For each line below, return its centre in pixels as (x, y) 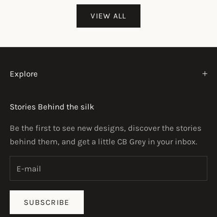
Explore (24, 74)
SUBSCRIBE (47, 202)
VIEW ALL (108, 16)
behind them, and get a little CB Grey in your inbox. (103, 142)
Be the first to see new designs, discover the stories (106, 128)
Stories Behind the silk (52, 107)
